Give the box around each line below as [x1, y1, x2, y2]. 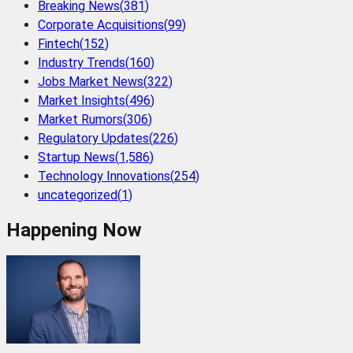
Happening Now [6, 219, 142, 242]
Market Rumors [38, 112, 123, 128]
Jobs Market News [38, 74, 143, 90]
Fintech [38, 36, 80, 52]
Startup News [38, 150, 115, 165]
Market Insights [38, 93, 125, 109]
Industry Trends [38, 55, 125, 71]
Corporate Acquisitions [38, 17, 164, 33]
